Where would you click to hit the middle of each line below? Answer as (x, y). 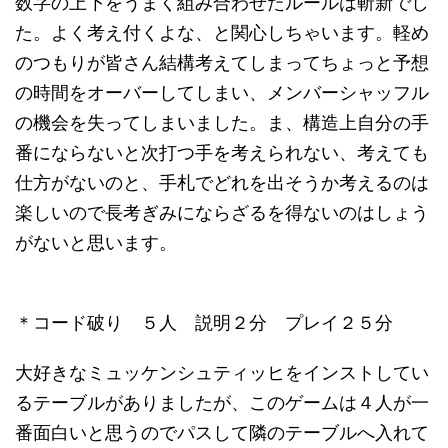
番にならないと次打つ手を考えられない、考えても (222, 152)
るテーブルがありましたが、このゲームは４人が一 (222, 402)
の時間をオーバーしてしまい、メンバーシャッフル (222, 92)
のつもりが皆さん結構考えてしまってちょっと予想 (222, 62)
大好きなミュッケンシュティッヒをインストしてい (222, 372)
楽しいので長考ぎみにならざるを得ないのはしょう (222, 212)
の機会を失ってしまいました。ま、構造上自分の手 (222, 122)
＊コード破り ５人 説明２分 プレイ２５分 (204, 322)
